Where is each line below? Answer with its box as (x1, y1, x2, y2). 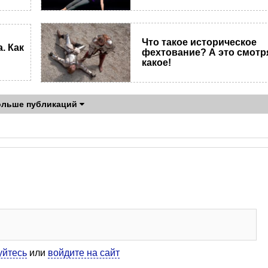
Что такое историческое (142, 37, 257, 48)
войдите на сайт (48, 247, 120, 258)
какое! (142, 57, 172, 68)
